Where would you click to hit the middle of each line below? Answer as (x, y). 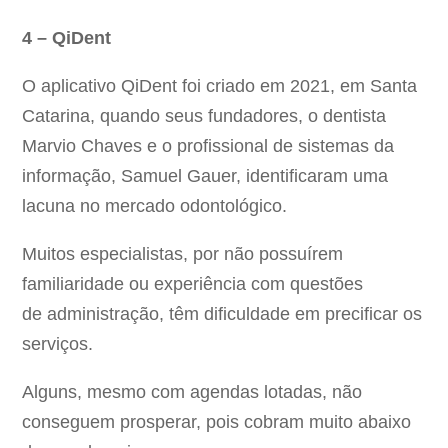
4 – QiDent (69, 38)
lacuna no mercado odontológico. (155, 206)
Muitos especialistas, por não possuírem (183, 254)
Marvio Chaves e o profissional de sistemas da (208, 146)
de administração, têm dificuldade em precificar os (222, 314)
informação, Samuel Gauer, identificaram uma (205, 176)
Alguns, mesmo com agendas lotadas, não (192, 392)
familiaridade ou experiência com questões (193, 284)
